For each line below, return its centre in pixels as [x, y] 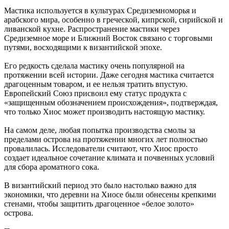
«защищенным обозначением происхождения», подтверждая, [111, 102]
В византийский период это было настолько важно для [100, 185]
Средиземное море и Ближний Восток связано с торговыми [108, 38]
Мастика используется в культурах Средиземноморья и [100, 10]
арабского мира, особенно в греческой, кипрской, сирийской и [113, 19]
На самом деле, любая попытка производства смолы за [100, 130]
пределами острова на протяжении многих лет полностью [106, 139]
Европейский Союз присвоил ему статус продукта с [95, 93]
